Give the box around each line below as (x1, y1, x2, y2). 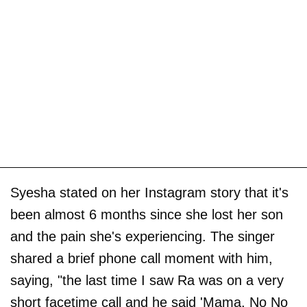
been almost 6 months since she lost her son (10, 207, 283, 223)
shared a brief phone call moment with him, (10, 251, 273, 267)
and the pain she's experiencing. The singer (10, 229, 275, 245)
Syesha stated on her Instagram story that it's (10, 185, 288, 201)
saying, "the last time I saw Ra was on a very (10, 273, 284, 288)
